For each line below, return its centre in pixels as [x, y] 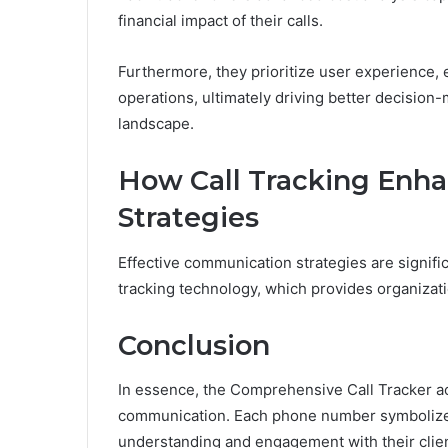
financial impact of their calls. [220, 21]
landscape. [156, 124]
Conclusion [194, 345]
